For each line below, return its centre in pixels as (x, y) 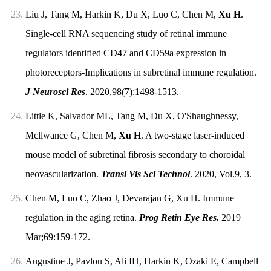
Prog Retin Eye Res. (179, 218)
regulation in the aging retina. (82, 218)
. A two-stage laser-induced (192, 135)
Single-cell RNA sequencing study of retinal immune (126, 34)
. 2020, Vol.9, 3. (220, 174)
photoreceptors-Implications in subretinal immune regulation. (141, 73)
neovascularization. (63, 174)
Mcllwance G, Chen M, (72, 135)
